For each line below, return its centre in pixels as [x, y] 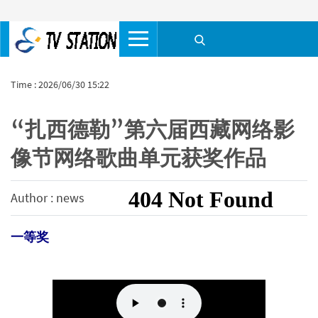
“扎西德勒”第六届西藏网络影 [153, 129]
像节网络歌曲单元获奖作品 [138, 158]
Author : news [48, 198]
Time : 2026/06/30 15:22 [60, 84]
